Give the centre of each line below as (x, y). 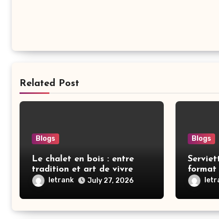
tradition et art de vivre (82, 169)
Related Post (49, 84)
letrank (61, 180)
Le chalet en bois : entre (83, 159)
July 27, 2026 (110, 181)
